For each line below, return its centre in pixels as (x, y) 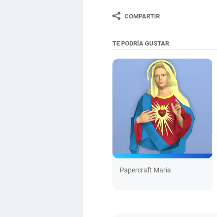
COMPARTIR (142, 16)
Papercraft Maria (145, 170)
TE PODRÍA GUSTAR (141, 43)
